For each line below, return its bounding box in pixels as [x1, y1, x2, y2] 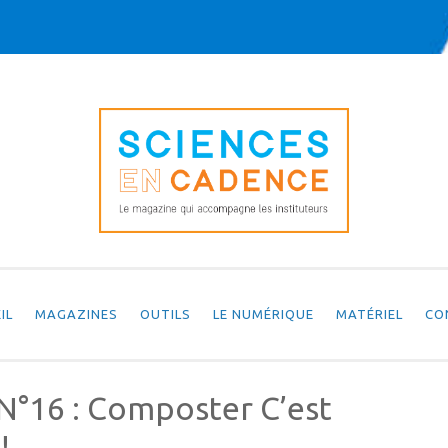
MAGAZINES [34, 307, 118, 322]
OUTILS [139, 307, 191, 322]
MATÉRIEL [335, 307, 403, 322]
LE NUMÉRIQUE [212, 307, 314, 322]
